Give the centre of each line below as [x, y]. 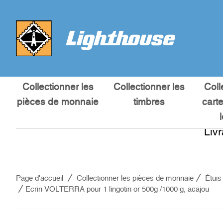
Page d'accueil [40, 178]
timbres [149, 102]
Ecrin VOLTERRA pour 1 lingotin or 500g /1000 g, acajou [117, 189]
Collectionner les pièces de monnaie [135, 178]
